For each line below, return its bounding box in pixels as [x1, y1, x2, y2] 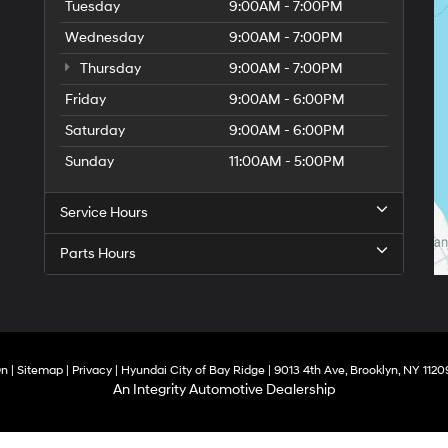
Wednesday [65, 29, 144, 46]
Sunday [65, 153, 114, 170]
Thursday [77, 60, 141, 77]
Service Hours [60, 204, 148, 221]
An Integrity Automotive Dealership [112, 381, 336, 398]
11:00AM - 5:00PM [229, 153, 345, 170]
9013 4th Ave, [271, 363, 347, 378]
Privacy [72, 363, 112, 378]
